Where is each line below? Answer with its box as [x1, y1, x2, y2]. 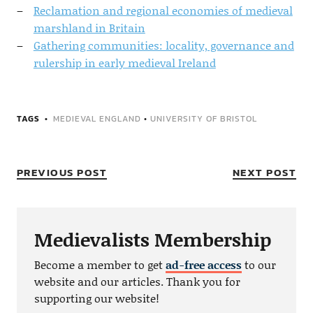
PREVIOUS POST [16, 164, 108, 181]
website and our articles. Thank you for [34, 273, 240, 290]
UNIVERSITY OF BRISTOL [150, 112, 257, 126]
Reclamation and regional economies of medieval [33, 2, 293, 19]
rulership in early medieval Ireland [33, 54, 216, 71]
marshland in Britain [33, 20, 145, 36]
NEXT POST [232, 164, 297, 181]
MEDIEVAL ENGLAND [52, 112, 141, 126]
